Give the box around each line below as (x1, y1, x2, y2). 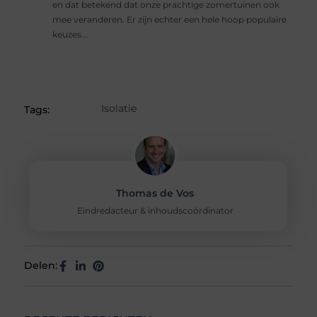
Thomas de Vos (116, 187, 195, 200)
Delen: (24, 259, 58, 272)
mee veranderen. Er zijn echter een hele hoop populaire (52, 15, 287, 25)
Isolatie (100, 102, 137, 115)
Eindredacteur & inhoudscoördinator (76, 205, 234, 217)
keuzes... (52, 30, 88, 40)
